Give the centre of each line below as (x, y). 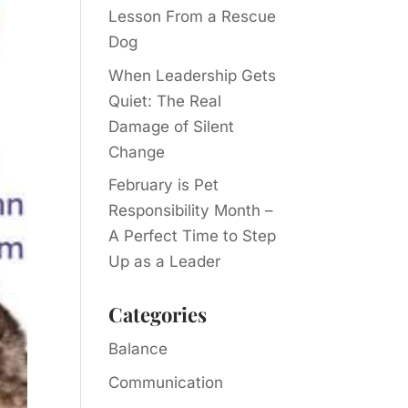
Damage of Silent (172, 126)
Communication (166, 382)
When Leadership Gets (193, 75)
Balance (138, 349)
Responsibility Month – (191, 210)
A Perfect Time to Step (193, 236)
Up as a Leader (165, 261)
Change (137, 152)
